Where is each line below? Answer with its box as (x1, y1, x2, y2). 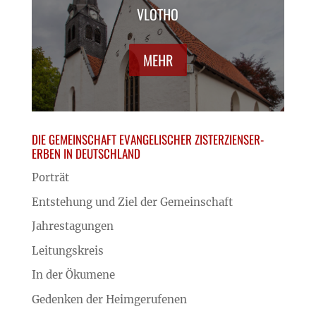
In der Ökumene (31, 268, 115, 282)
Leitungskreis (31, 243, 104, 257)
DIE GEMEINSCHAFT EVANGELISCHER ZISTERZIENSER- (31, 130, 264, 149)
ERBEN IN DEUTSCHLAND (31, 145, 140, 163)
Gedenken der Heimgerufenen (31, 292, 187, 306)
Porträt (31, 171, 69, 185)
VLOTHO (137, 3, 179, 25)
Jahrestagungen (31, 219, 114, 233)
